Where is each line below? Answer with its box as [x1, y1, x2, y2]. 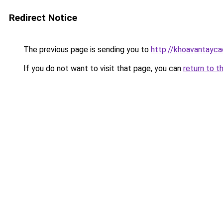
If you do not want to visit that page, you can [21, 64, 183, 73]
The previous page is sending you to [21, 45, 151, 54]
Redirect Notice [9, 12, 77, 23]
